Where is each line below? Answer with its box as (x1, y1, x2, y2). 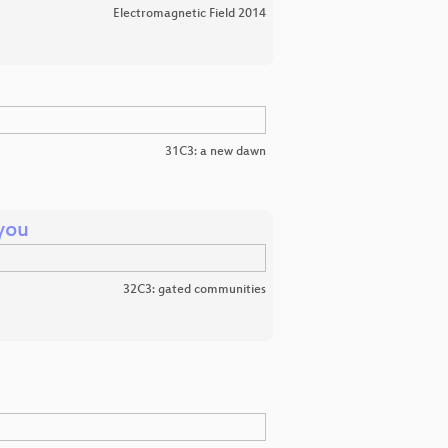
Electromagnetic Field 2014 (113, 7, 266, 21)
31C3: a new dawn (165, 145, 266, 159)
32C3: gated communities (123, 283, 266, 297)
